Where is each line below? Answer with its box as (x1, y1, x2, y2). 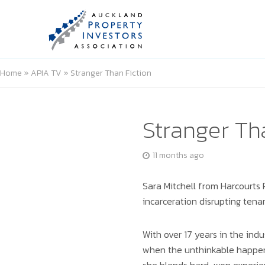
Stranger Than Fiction (70, 67, 151, 79)
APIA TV (31, 67, 62, 79)
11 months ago (152, 149, 204, 161)
